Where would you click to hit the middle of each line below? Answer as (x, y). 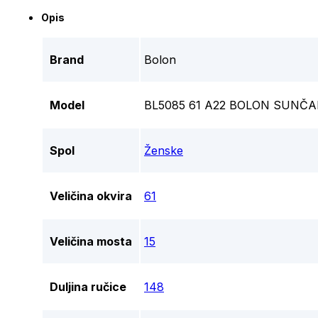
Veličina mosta (91, 242)
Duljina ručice (88, 287)
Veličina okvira (91, 196)
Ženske (164, 151)
